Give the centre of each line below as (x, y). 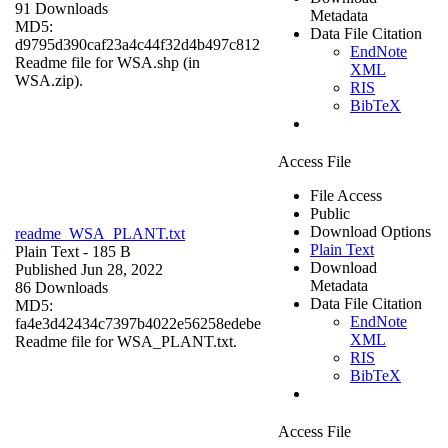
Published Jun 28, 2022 (89, 269)
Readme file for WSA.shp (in (107, 62)
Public (330, 213)
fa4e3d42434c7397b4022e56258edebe (138, 323)
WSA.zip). (49, 80)
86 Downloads (61, 287)
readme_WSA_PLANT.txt (100, 233)
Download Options (370, 231)
